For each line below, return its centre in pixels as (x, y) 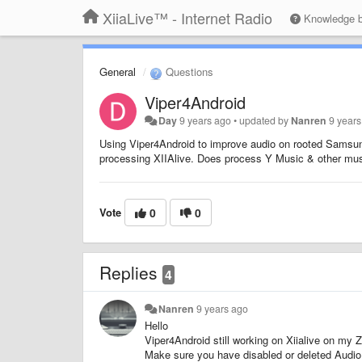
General (118, 72)
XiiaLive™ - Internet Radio (187, 18)
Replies (131, 272)
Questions (188, 72)
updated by (265, 120)
